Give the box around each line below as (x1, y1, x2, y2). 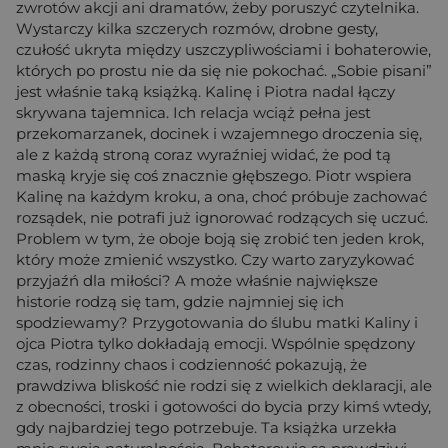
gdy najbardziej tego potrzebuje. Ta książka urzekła (16, 417, 397, 437)
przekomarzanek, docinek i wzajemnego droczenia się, (16, 123, 422, 143)
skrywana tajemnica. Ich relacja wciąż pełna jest (16, 102, 371, 122)
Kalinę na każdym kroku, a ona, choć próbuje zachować (16, 186, 427, 206)
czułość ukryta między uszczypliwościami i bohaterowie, (16, 39, 431, 59)
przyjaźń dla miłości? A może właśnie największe (16, 270, 378, 290)
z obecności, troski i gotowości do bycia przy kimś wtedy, (16, 396, 431, 416)
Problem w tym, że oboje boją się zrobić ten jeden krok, (16, 228, 424, 248)
